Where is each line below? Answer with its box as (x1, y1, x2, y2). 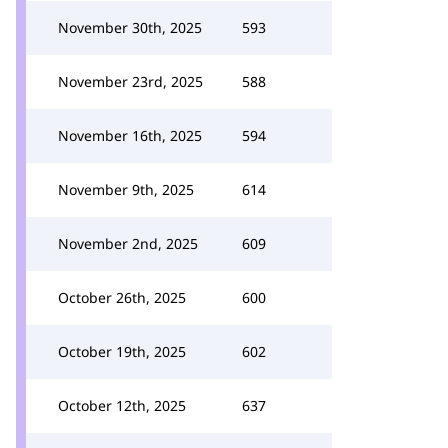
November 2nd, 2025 (58, 234, 198, 253)
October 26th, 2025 (58, 288, 186, 307)
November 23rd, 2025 (58, 72, 203, 91)
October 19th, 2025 (58, 342, 186, 361)
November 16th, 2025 (58, 126, 202, 145)
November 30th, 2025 (58, 18, 202, 37)
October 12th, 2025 (58, 396, 186, 415)
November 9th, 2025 (58, 180, 194, 199)
